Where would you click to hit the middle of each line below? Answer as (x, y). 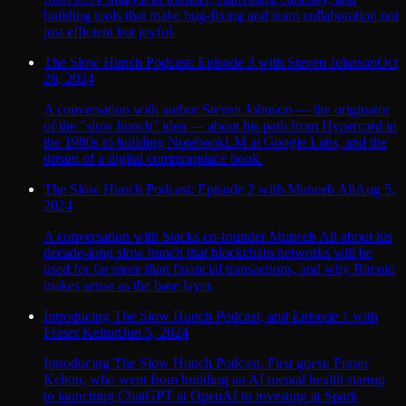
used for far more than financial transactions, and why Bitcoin (219, 268)
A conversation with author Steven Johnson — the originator (217, 109)
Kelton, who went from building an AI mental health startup (214, 379)
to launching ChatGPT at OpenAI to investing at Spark (201, 395)
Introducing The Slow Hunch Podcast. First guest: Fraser (206, 362)
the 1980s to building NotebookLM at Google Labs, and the (215, 141)
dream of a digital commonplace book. (153, 158)
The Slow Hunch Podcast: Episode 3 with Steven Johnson (210, 62)
